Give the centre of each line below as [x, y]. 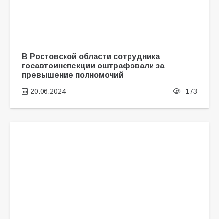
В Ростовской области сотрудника [91, 56]
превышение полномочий [73, 75]
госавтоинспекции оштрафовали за [93, 66]
